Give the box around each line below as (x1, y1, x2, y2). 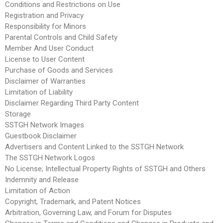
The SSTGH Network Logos (5, 153, 95, 162)
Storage (5, 109, 31, 118)
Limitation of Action (5, 186, 70, 195)
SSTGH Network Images (5, 120, 84, 129)
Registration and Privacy (5, 10, 84, 20)
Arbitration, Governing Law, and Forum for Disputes (5, 208, 172, 217)
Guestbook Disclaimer (5, 131, 77, 140)
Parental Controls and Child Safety (5, 32, 117, 42)
